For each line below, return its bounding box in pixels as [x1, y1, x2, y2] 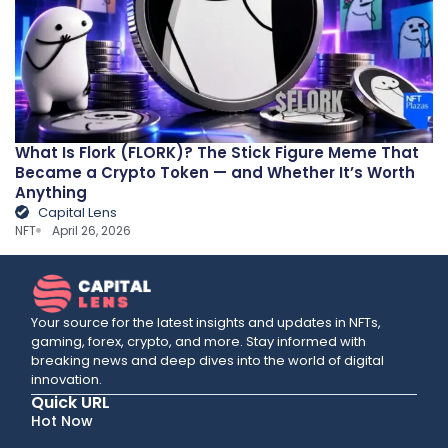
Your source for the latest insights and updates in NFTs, [31, 312, 382, 332]
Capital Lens [37, 202, 117, 222]
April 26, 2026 [52, 221, 132, 239]
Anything [15, 181, 87, 203]
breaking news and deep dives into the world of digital [31, 350, 385, 370]
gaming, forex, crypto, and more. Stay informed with [31, 331, 367, 351]
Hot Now [31, 410, 94, 431]
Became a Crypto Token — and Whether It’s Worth [15, 161, 415, 183]
